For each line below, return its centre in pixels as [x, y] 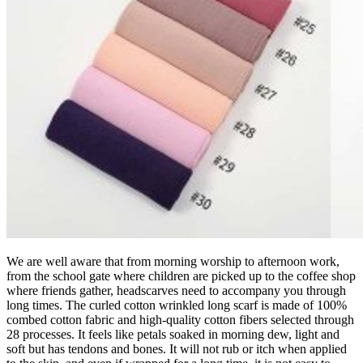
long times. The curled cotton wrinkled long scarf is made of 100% [177, 305]
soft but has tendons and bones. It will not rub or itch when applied [177, 348]
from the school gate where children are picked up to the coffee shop [181, 275]
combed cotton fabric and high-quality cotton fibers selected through [180, 319]
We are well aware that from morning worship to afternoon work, [173, 261]
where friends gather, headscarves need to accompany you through [176, 290]
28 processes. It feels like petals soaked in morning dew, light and [173, 334]
